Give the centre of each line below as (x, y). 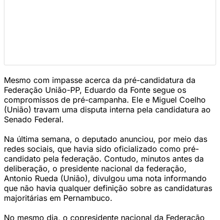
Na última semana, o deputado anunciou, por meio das (106, 139)
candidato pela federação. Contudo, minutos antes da (104, 159)
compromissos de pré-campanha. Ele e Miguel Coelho (105, 100)
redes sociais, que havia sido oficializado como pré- (101, 149)
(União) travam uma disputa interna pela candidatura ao (107, 110)
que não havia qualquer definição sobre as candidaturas (108, 188)
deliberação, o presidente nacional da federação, (95, 168)
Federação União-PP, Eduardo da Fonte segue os (95, 90)
